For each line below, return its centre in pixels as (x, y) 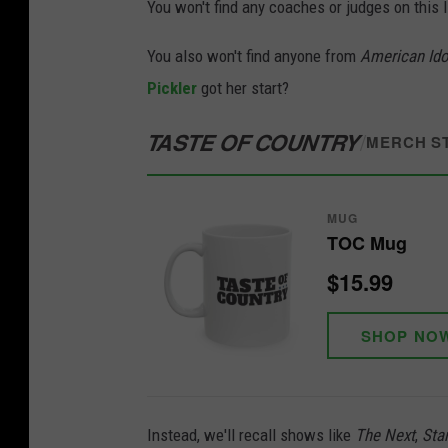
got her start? (243, 87)
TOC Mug (367, 243)
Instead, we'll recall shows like (251, 434)
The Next (385, 434)
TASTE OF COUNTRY (253, 141)
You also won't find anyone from (253, 55)
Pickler (172, 87)
